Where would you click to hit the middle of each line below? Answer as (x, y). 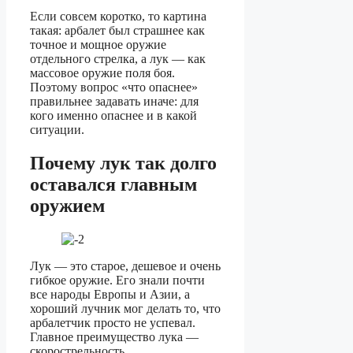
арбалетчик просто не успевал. (113, 323)
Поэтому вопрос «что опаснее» (114, 87)
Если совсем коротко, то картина (118, 17)
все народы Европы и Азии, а (110, 295)
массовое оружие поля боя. (102, 73)
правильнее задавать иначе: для (114, 102)
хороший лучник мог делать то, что (125, 309)
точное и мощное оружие (98, 45)
